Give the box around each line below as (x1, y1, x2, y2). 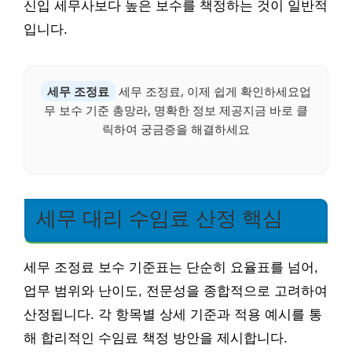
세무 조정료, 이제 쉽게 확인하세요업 (115, 82, 311, 99)
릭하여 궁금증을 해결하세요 (102, 120, 250, 137)
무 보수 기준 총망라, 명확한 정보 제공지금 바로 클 (44, 101, 308, 118)
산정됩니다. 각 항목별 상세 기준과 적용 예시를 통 (24, 306, 322, 322)
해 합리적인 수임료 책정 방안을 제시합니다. (24, 330, 288, 346)
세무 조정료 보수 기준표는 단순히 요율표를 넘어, (24, 259, 318, 275)
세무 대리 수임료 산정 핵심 (36, 207, 283, 230)
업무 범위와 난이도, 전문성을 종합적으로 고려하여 (24, 283, 328, 299)
